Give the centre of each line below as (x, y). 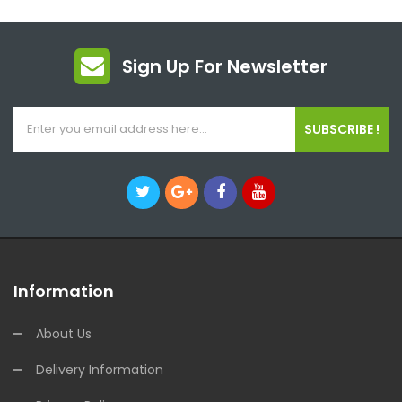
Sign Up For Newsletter (225, 66)
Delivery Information (100, 370)
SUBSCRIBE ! (342, 129)
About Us (64, 334)
